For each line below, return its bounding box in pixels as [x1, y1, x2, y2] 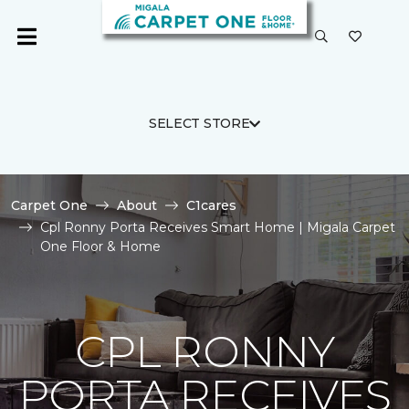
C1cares [186, 197, 236, 214]
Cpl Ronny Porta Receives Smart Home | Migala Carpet [40, 219, 395, 236]
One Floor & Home [40, 238, 161, 255]
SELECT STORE [148, 115, 250, 131]
